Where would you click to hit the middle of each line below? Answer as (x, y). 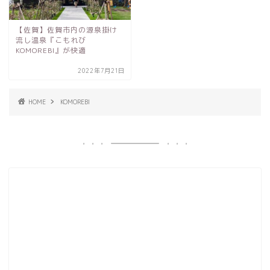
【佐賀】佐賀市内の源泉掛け (67, 30)
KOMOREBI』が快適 (51, 50)
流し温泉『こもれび (51, 40)
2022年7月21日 (102, 71)
